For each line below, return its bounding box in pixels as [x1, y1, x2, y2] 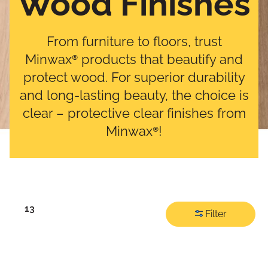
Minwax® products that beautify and [25, 51, 243, 67]
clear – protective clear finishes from [22, 105, 246, 121]
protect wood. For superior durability [23, 69, 245, 85]
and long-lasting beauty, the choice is [19, 87, 249, 103]
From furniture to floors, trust [46, 33, 222, 49]
